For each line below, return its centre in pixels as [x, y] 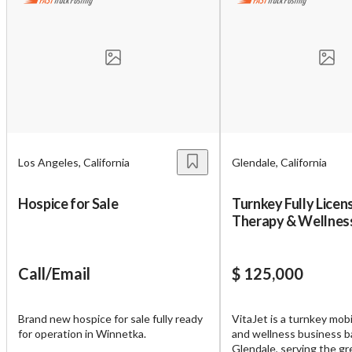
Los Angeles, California [74, 162]
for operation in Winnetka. [82, 333]
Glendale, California [279, 162]
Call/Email [54, 273]
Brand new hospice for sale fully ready [110, 318]
